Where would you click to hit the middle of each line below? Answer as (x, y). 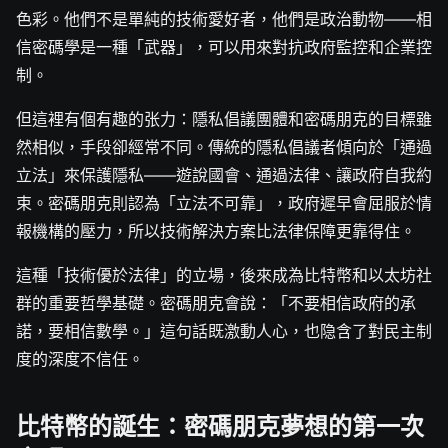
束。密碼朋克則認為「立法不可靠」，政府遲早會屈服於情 (224, 203)
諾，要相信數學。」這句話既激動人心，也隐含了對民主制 (224, 331)
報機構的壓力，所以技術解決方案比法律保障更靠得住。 (216, 231)
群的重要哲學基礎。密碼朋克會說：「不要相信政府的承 (216, 303)
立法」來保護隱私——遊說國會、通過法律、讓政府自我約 (224, 175)
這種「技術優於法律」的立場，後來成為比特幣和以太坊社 (224, 275)
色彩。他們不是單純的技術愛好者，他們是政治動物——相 (224, 19)
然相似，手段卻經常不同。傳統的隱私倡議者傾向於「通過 (224, 147)
